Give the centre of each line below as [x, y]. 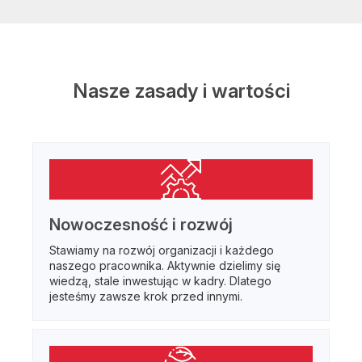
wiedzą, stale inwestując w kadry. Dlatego [160, 281]
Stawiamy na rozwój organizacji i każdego [162, 250]
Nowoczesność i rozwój [141, 225]
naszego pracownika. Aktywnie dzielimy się [165, 266]
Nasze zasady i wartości [181, 91]
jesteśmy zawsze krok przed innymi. [146, 297]
